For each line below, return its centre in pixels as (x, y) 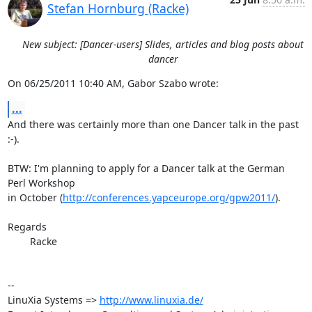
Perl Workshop (41, 183)
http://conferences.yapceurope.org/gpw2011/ (169, 197)
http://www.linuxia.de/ (151, 300)
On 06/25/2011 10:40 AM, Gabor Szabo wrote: (113, 83)
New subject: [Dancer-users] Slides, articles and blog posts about (163, 44)
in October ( (35, 197)
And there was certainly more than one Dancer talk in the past (153, 124)
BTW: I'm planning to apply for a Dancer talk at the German (146, 168)
